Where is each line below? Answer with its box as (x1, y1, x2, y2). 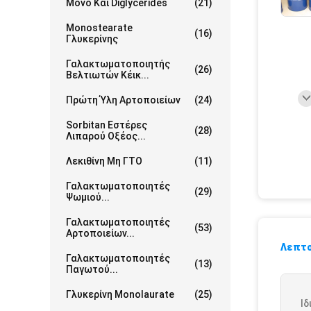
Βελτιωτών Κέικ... (66, 69, 149, 81)
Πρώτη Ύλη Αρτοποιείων (66, 94, 180, 106)
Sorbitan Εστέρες (66, 119, 147, 131)
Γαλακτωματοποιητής (66, 58, 170, 69)
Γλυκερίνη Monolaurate (66, 289, 174, 300)
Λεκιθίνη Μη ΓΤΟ (66, 155, 142, 167)
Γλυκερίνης (66, 33, 118, 44)
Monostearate (66, 22, 133, 33)
